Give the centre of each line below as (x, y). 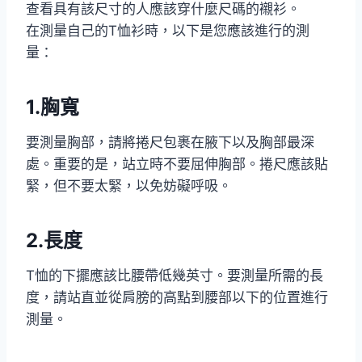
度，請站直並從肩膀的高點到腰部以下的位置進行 (177, 297)
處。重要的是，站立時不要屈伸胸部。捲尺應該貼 (177, 164)
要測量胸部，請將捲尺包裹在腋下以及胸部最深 (170, 142)
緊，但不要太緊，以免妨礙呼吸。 (129, 185)
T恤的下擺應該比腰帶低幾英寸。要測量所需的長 (175, 275)
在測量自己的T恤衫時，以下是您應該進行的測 (168, 30)
